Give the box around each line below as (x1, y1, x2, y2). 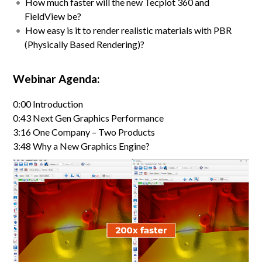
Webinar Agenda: (13, 72, 101, 86)
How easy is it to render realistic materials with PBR (25, 25, 232, 36)
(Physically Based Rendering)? (25, 39, 145, 50)
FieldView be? (25, 11, 82, 22)
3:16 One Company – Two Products (13, 126, 156, 138)
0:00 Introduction (13, 98, 84, 110)
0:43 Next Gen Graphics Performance (13, 112, 164, 124)
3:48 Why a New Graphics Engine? (13, 140, 150, 152)
